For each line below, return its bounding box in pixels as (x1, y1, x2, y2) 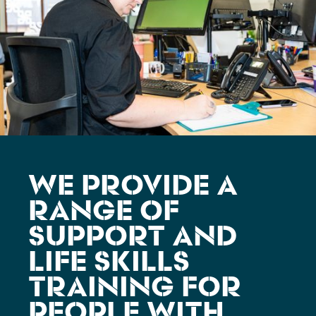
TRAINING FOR (28, 275, 241, 304)
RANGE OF (28, 199, 179, 228)
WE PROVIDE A (28, 174, 238, 202)
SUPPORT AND (28, 224, 237, 253)
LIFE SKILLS (28, 250, 190, 279)
